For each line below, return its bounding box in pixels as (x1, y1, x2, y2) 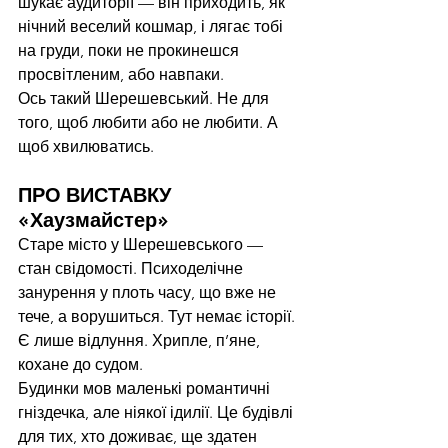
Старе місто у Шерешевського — (18, 235, 267, 255)
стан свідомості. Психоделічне (18, 259, 247, 279)
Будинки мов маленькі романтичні (18, 379, 274, 399)
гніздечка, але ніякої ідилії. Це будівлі (18, 403, 297, 423)
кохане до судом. (18, 355, 143, 375)
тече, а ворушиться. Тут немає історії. (18, 307, 299, 327)
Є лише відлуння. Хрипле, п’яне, (18, 331, 264, 351)
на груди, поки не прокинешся (18, 41, 243, 61)
